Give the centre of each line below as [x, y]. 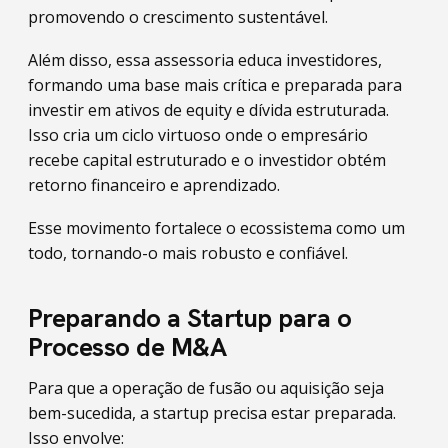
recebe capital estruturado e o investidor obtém [207, 160]
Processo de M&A [127, 347]
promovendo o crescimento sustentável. [178, 17]
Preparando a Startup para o [190, 318]
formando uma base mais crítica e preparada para [215, 85]
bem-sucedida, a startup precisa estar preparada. [212, 413]
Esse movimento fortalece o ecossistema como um [216, 228]
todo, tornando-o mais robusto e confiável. [188, 253]
